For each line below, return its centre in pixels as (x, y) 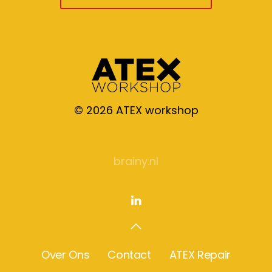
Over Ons (66, 254)
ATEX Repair (200, 254)
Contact (129, 254)
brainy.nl (136, 161)
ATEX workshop (155, 110)
